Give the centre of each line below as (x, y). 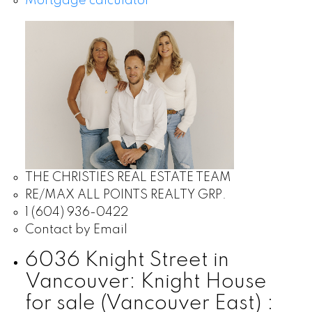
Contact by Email (76, 229)
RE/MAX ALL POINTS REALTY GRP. (125, 195)
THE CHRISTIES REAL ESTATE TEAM (128, 177)
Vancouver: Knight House (146, 282)
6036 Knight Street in (127, 260)
